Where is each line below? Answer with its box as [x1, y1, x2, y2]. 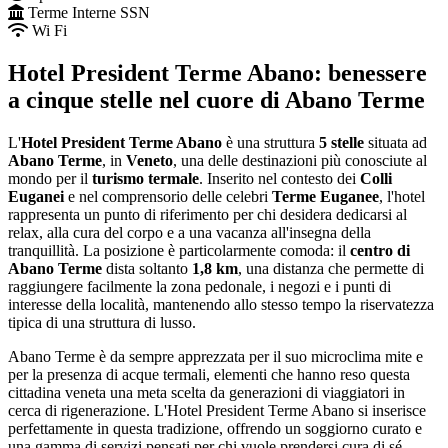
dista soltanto [102, 259, 192, 277]
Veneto [126, 151, 173, 169]
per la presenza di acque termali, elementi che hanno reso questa [8, 365, 410, 383]
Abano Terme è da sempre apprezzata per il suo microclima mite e [8, 347, 423, 365]
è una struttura [222, 133, 319, 151]
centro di [350, 241, 410, 259]
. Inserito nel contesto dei [199, 169, 360, 187]
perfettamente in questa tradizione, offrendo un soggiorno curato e [8, 419, 422, 437]
